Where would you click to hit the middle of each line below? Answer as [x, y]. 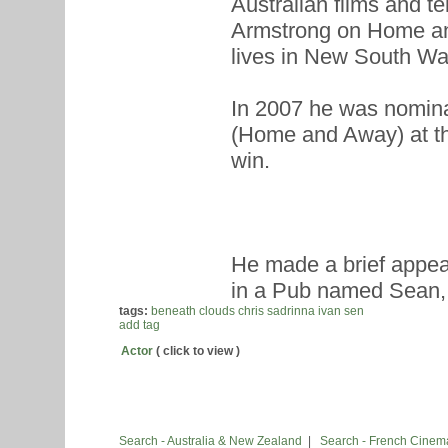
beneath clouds [193, 311]
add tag [139, 325]
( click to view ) [196, 351]
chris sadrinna [276, 311]
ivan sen [341, 311]
